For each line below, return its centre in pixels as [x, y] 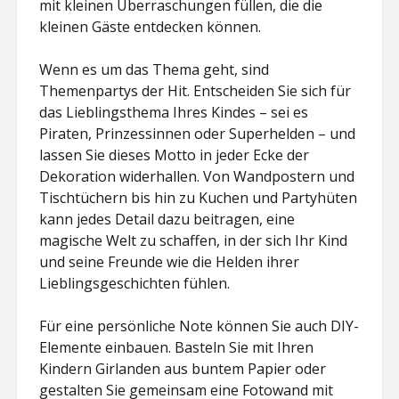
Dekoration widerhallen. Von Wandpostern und [197, 176]
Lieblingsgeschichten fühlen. [135, 283]
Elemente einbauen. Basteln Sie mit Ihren [177, 347]
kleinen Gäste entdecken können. [151, 27]
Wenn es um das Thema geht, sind [155, 69]
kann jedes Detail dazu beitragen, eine [167, 219]
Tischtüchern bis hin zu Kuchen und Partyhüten [199, 198]
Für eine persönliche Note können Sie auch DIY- [199, 326]
